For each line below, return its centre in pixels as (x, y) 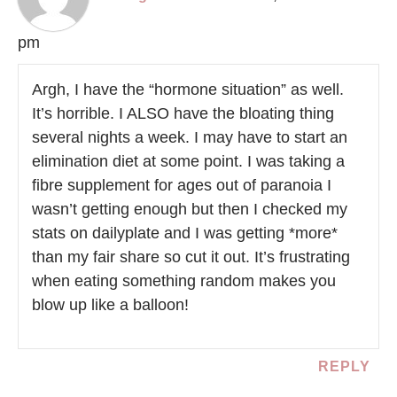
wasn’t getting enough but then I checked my (190, 210)
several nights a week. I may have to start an (190, 138)
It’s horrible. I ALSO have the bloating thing (183, 114)
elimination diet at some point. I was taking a (188, 162)
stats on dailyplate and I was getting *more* (185, 234)
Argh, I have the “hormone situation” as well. (188, 90)
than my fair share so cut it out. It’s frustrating (191, 257)
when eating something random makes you (184, 281)
